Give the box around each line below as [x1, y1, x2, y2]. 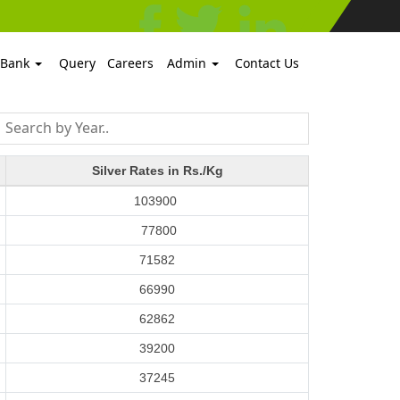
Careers [107, 54, 154, 71]
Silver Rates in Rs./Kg [91, 163, 223, 178]
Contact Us [234, 54, 299, 71]
